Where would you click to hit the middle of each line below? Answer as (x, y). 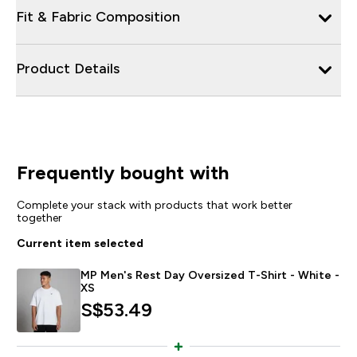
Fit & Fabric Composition (98, 16)
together (39, 217)
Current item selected (80, 243)
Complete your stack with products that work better (154, 204)
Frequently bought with (122, 172)
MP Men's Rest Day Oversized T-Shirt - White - (210, 275)
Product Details (68, 68)
